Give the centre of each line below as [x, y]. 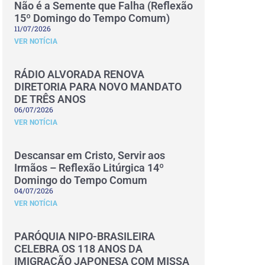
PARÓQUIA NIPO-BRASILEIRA [85, 236]
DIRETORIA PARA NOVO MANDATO [98, 87]
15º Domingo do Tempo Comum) [92, 18]
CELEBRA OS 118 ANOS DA [78, 249]
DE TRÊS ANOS [50, 99]
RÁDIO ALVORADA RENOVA [79, 74]
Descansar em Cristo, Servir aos [90, 155]
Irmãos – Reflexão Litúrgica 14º [89, 168]
